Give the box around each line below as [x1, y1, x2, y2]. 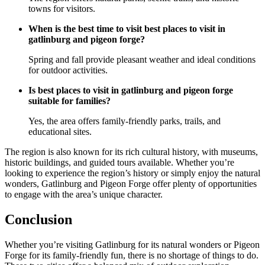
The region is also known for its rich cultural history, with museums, [5, 147, 258, 157]
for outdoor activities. [28, 65, 108, 76]
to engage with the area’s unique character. [5, 189, 163, 200]
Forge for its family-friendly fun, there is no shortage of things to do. [5, 250, 258, 261]
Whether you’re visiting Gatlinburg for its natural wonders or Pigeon [5, 240, 260, 250]
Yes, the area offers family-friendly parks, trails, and [28, 116, 221, 127]
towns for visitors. [28, 4, 95, 14]
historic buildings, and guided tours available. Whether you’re [5, 157, 234, 168]
